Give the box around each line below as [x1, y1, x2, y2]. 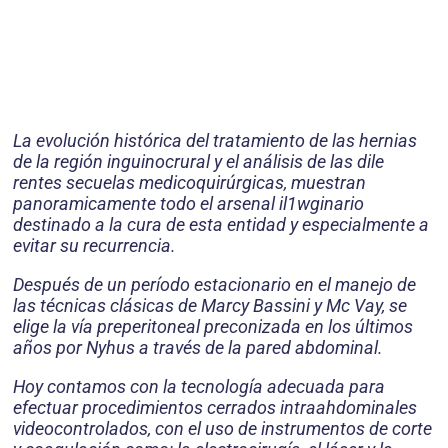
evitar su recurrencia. [13, 235, 176, 256]
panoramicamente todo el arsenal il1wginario [13, 193, 364, 214]
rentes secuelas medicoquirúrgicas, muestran [13, 172, 366, 193]
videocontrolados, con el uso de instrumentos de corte [13, 418, 432, 439]
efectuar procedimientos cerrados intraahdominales [13, 397, 417, 418]
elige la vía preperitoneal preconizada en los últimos [13, 316, 413, 337]
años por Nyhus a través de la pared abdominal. [13, 337, 383, 358]
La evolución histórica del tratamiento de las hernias [13, 130, 417, 151]
